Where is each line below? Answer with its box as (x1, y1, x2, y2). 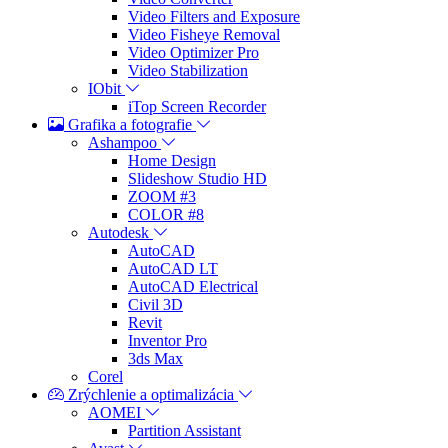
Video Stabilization (128, 61, 248, 79)
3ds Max (128, 349, 183, 367)
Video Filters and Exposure (128, 7, 300, 25)
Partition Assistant (128, 421, 241, 439)
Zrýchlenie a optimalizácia (64, 385, 238, 403)
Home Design (128, 151, 216, 169)
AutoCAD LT (128, 259, 218, 277)
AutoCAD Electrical (128, 277, 258, 295)
